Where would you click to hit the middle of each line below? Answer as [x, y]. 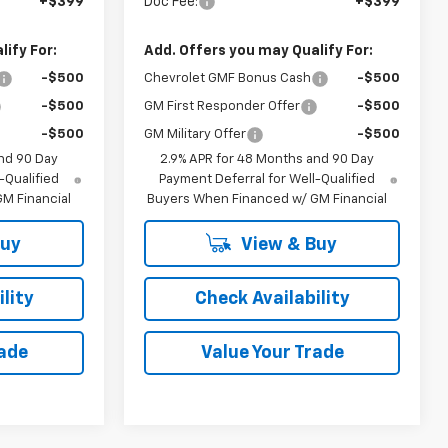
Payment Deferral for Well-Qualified [267, 179]
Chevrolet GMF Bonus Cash [228, 78]
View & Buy [287, 244]
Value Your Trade [272, 352]
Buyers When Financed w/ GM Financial [267, 199]
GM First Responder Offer [222, 106]
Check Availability [272, 298]
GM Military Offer [195, 134]
